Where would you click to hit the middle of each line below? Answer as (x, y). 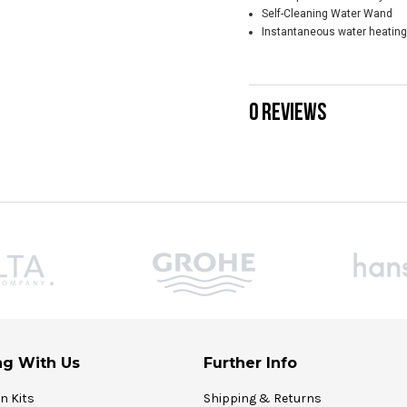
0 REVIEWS (288, 112)
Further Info (250, 363)
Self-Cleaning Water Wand (327, 14)
